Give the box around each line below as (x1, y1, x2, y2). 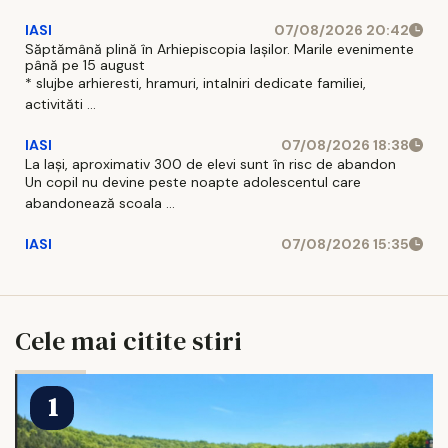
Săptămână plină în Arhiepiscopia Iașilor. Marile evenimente (25, 39, 414, 58)
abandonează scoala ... (25, 193, 175, 212)
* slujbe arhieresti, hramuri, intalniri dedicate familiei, (25, 73, 366, 92)
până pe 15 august (25, 55, 145, 74)
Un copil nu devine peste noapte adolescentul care (25, 172, 361, 191)
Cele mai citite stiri (15, 322, 242, 359)
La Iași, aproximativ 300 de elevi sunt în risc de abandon (25, 154, 396, 173)
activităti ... (25, 94, 96, 113)
